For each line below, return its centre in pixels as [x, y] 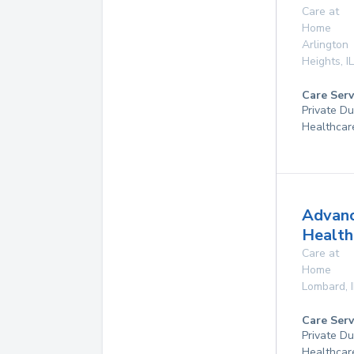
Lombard [324, 286]
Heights [321, 61]
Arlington [325, 45]
